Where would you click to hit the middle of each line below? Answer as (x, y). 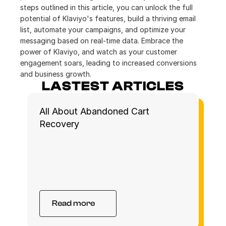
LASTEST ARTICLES (113, 86)
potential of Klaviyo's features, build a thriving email (108, 18)
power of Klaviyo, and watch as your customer (99, 52)
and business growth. (56, 74)
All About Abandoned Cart (94, 111)
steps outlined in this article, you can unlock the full (106, 7)
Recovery (61, 124)
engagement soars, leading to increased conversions (108, 63)
